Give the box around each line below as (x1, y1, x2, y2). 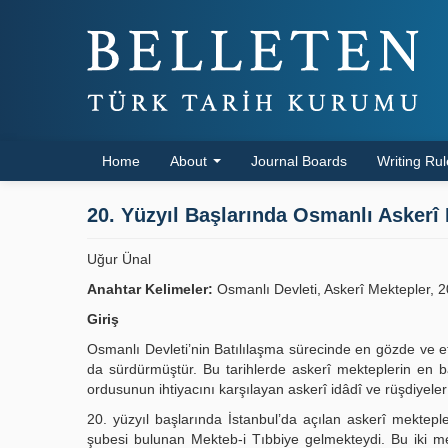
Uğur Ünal (87, 251, 151, 267)
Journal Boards (251, 153, 347, 169)
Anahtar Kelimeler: (87, 281, 213, 297)
